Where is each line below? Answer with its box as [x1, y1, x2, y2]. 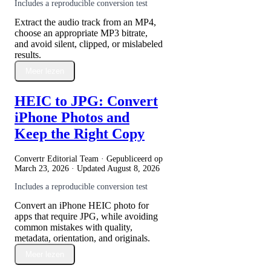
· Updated [69, 164, 107, 174]
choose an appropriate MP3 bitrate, [15, 27, 148, 38]
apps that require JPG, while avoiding [15, 211, 158, 222]
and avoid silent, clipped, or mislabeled [15, 38, 163, 49]
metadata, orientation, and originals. [15, 233, 150, 244]
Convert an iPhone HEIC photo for [15, 200, 149, 211]
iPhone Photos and [15, 109, 129, 126]
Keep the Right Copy [15, 126, 145, 142]
